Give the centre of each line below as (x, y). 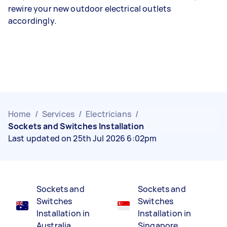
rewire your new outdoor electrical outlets (90, 8)
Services (58, 114)
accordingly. (32, 21)
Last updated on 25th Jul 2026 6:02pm (83, 138)
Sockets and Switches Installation (76, 126)
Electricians (108, 114)
